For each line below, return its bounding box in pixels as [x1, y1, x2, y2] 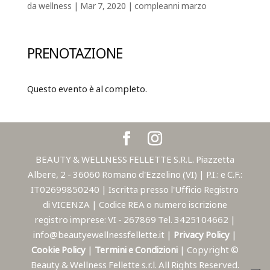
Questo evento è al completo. [27, 82, 147, 97]
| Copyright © [179, 243, 239, 258]
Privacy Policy [173, 228, 231, 243]
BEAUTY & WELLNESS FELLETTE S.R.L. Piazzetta [35, 152, 234, 168]
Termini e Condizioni [94, 243, 180, 258]
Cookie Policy [31, 243, 87, 258]
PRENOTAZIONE [27, 43, 123, 66]
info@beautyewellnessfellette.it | [33, 228, 174, 243]
